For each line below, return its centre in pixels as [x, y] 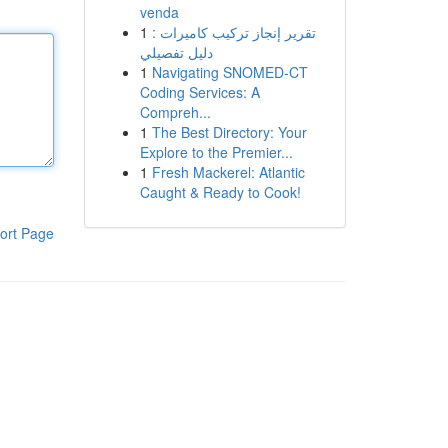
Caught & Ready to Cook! [220, 192]
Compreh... [175, 112]
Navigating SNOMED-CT [229, 72]
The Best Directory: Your [229, 132]
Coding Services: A [199, 92]
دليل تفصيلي [176, 52]
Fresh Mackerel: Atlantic [228, 172]
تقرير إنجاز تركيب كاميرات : [233, 32]
